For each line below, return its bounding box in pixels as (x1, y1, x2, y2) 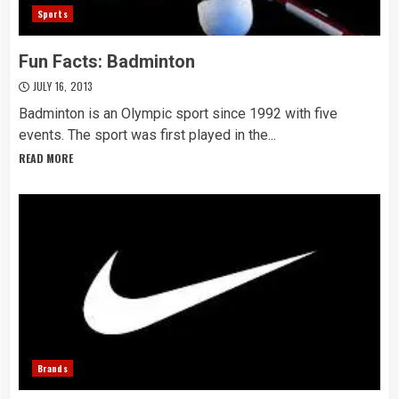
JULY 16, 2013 (29, 78, 94, 94)
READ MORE (19, 151, 73, 166)
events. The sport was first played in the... (19, 126, 276, 143)
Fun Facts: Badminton (19, 51, 195, 72)
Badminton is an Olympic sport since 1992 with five (19, 105, 338, 122)
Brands (37, 362, 68, 375)
